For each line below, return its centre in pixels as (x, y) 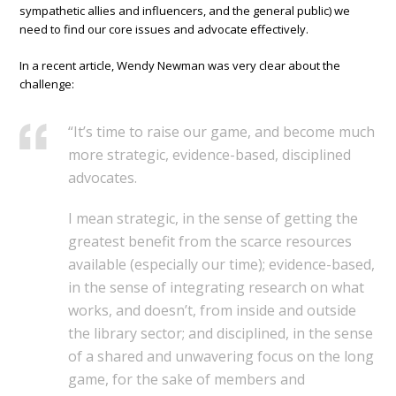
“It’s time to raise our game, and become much (222, 132)
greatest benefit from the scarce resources (210, 242)
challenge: (47, 84)
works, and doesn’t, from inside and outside (213, 311)
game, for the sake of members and (187, 380)
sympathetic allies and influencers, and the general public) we (185, 11)
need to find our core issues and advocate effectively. (164, 30)
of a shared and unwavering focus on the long (221, 357)
